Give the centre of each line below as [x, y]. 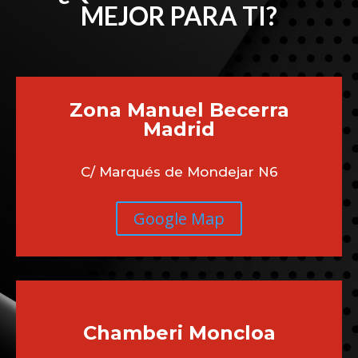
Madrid [179, 129]
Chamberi [135, 332]
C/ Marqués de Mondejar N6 [179, 171]
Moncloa [232, 332]
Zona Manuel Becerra [179, 109]
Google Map [179, 218]
